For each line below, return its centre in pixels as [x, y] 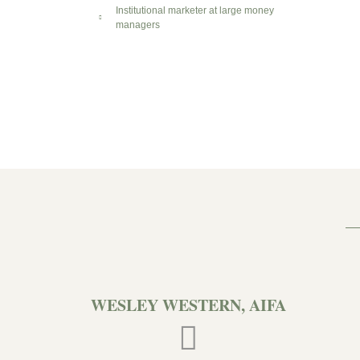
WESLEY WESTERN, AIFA [188, 305]
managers [137, 25]
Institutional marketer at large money [194, 11]
